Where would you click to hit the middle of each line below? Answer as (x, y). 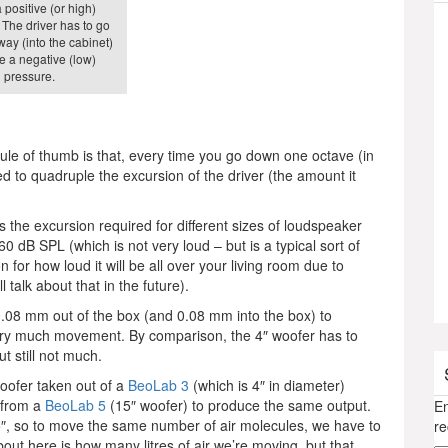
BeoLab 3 (158, 385)
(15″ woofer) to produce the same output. (238, 405)
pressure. (29, 76)
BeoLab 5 (75, 405)
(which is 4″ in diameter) (267, 385)
